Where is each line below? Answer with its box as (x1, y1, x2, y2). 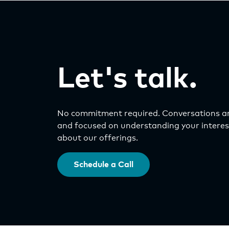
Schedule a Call (74, 161, 133, 169)
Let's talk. (57, 65, 197, 94)
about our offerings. (57, 134, 138, 142)
